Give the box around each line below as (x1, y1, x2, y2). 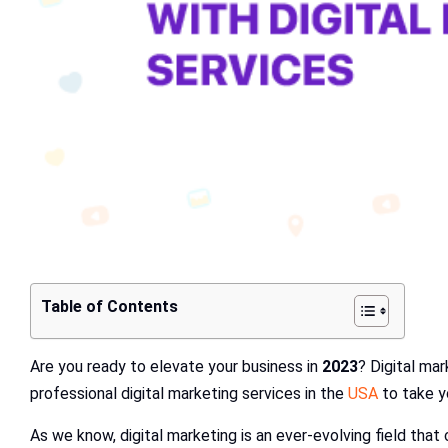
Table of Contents (41, 296, 178, 316)
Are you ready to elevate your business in (30, 356, 322, 376)
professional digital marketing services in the (30, 383, 348, 403)
